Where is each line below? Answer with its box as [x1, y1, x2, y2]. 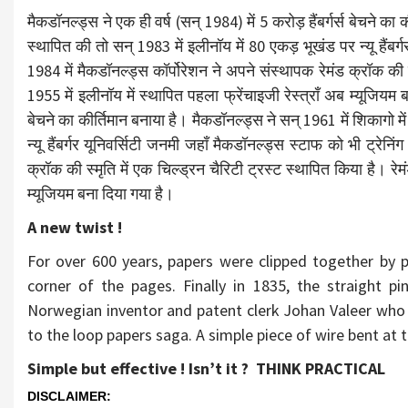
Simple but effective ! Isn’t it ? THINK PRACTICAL [27, 358, 385, 380]
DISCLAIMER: [27, 389, 111, 404]
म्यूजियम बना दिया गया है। [27, 183, 174, 205]
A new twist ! [27, 217, 122, 239]
